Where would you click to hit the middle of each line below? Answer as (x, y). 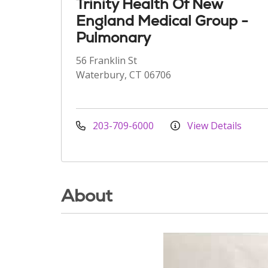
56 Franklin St (106, 60)
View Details (213, 126)
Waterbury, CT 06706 (124, 75)
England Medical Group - (162, 21)
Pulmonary (113, 37)
